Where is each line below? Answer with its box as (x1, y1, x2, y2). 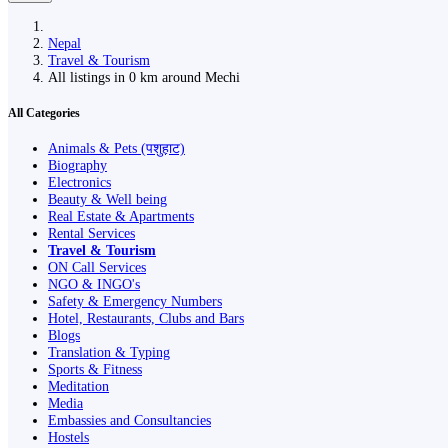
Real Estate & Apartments (48, 208, 194, 225)
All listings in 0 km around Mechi (48, 68, 248, 85)
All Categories (8, 105, 80, 120)
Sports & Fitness (48, 361, 142, 378)
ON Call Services (48, 259, 146, 276)
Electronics (48, 174, 111, 191)
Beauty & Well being (48, 191, 167, 208)
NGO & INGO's (48, 276, 140, 293)
